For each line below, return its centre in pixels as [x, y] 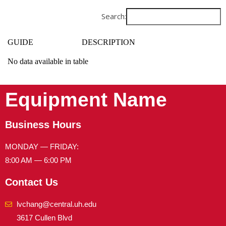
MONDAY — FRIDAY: [42, 147]
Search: [114, 16]
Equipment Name [86, 100]
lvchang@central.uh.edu [56, 204]
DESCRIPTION [108, 42]
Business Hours [43, 125]
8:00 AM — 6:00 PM [38, 160]
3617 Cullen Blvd [44, 218]
